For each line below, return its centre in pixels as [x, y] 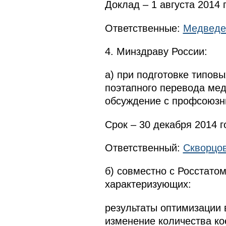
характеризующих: [148, 184]
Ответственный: [144, 148]
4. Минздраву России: [156, 51]
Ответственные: [144, 28]
